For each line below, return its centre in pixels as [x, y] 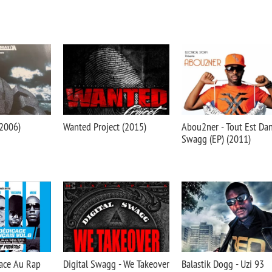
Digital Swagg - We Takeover [116, 264]
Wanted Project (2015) [105, 127]
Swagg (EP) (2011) [216, 139]
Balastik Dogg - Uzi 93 [223, 264]
